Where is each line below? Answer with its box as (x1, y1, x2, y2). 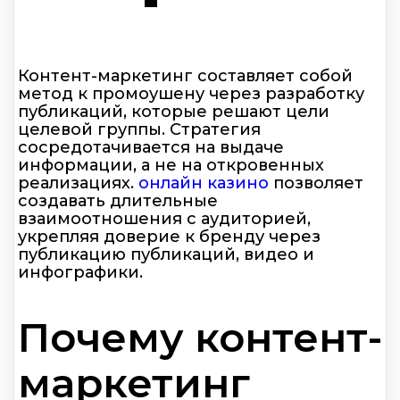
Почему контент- (18, 312, 382, 362)
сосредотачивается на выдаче (18, 137, 284, 157)
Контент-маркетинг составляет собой (18, 65, 353, 86)
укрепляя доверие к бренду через (18, 226, 321, 246)
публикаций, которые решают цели (18, 101, 329, 121)
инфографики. (18, 262, 143, 282)
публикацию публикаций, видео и (18, 244, 314, 264)
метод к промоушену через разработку (18, 83, 364, 104)
